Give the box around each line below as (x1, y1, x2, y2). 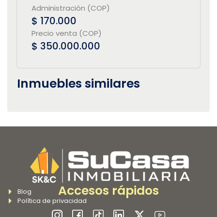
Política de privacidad (17, 196, 87, 205)
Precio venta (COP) (31, 28, 102, 38)
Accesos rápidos (58, 182, 159, 199)
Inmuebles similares (17, 75, 140, 92)
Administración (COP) (31, 2, 110, 13)
